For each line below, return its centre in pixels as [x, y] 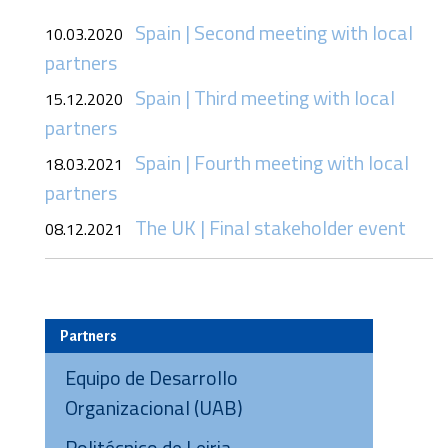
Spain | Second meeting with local [274, 32]
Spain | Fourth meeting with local [272, 162]
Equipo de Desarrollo [151, 377]
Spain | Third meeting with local [265, 97]
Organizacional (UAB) [154, 407]
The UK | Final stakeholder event [270, 227]
